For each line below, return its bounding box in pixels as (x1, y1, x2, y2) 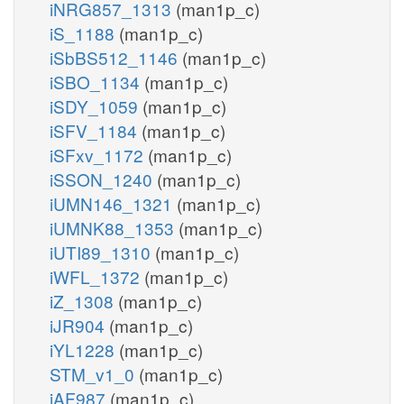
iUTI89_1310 (50, 239, 155, 264)
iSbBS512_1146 (50, 44, 182, 69)
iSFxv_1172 (50, 142, 148, 167)
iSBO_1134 (50, 69, 144, 94)
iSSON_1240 (50, 166, 157, 191)
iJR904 (50, 312, 109, 337)
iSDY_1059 (50, 93, 142, 118)
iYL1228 (50, 336, 119, 362)
